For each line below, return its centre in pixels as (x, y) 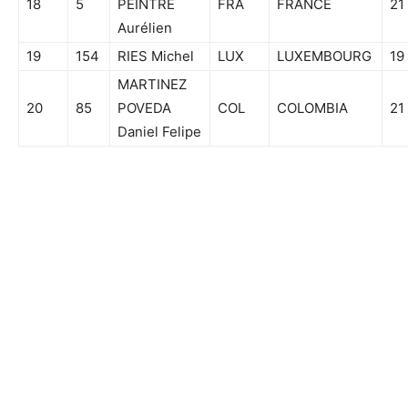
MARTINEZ (152, 84)
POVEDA (144, 107)
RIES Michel (156, 56)
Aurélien (145, 27)
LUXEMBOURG (324, 56)
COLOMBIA (312, 107)
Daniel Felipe (159, 131)
